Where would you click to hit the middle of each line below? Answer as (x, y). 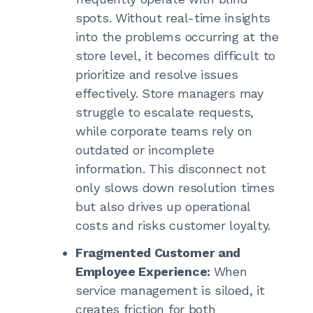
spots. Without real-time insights (173, 17)
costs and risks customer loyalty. (173, 225)
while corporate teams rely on (164, 131)
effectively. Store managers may (169, 93)
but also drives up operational (163, 206)
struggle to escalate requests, (165, 112)
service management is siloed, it (170, 290)
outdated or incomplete (145, 150)
